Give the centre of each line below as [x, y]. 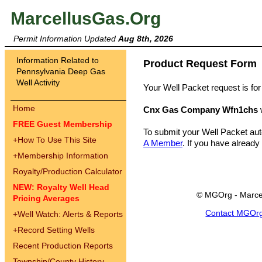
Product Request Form [200, 63]
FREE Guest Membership [63, 124]
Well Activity [38, 82]
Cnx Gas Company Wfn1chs [201, 110]
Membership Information [63, 156]
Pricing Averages [46, 198]
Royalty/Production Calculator [68, 171]
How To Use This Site [57, 140]
